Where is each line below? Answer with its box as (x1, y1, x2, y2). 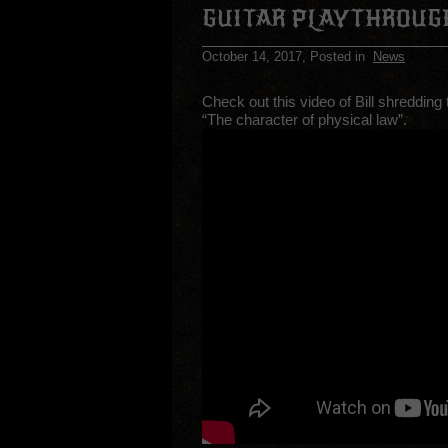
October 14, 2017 (202, 49, 302, 65)
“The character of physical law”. (202, 111, 407, 129)
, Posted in (302, 49, 373, 65)
